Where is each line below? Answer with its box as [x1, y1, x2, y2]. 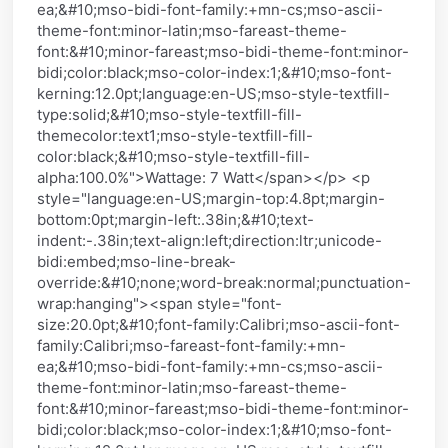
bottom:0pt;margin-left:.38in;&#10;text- [37, 209, 314, 229]
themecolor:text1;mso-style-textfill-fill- [37, 125, 313, 145]
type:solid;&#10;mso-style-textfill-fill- [37, 104, 302, 124]
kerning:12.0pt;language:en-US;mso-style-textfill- [37, 83, 390, 103]
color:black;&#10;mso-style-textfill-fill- [37, 146, 310, 166]
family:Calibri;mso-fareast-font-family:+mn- [37, 335, 346, 355]
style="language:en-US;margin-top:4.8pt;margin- [37, 188, 385, 208]
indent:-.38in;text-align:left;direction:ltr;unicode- [37, 230, 382, 250]
